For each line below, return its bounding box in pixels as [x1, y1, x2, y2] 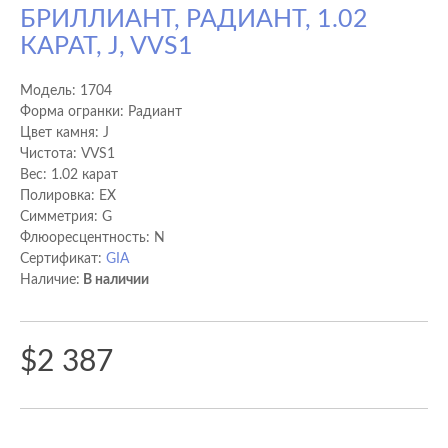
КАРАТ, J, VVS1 [20, 34, 193, 59]
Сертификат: [20, 252, 106, 266]
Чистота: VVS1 [20, 147, 115, 161]
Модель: [20, 84, 80, 98]
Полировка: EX [20, 189, 116, 203]
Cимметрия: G [20, 210, 112, 224]
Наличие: [20, 273, 80, 287]
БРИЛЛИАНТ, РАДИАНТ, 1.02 [20, 7, 368, 32]
